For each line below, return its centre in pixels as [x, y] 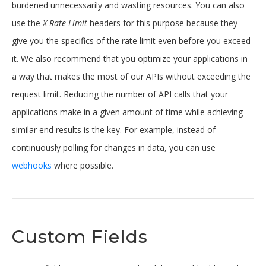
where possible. [83, 165]
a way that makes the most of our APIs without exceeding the [131, 76]
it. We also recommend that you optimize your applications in [130, 58]
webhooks [32, 165]
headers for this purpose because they [162, 23]
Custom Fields [80, 237]
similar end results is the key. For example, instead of [114, 130]
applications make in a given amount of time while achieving [127, 112]
